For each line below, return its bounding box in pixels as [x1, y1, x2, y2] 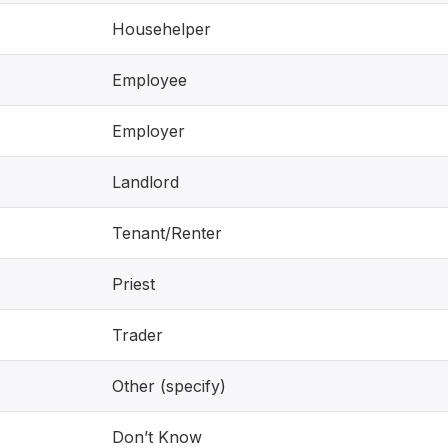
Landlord [112, 172, 179, 192]
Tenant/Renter [112, 223, 222, 243]
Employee [112, 70, 187, 90]
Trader [112, 325, 163, 345]
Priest [112, 274, 155, 294]
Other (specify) [112, 376, 226, 396]
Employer [112, 121, 185, 141]
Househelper [112, 19, 211, 39]
